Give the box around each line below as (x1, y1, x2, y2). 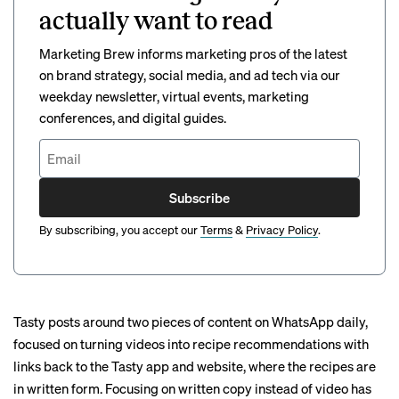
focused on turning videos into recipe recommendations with (13, 335, 369, 353)
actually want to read (39, 7, 273, 35)
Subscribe (169, 188, 230, 207)
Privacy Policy (246, 222, 318, 237)
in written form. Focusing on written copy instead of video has (13, 379, 371, 397)
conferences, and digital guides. (39, 109, 226, 126)
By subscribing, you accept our (39, 222, 198, 237)
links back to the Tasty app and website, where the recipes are (13, 357, 376, 375)
